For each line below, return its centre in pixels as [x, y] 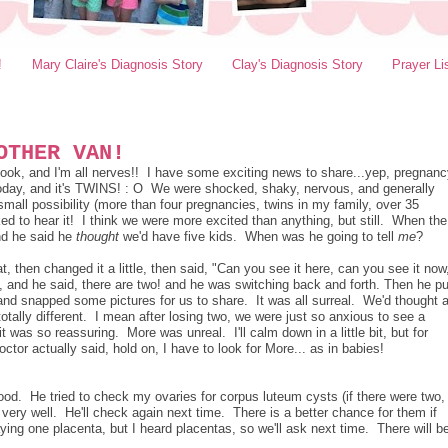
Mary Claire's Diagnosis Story [117, 64]
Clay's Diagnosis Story [297, 64]
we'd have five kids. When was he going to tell [258, 236]
